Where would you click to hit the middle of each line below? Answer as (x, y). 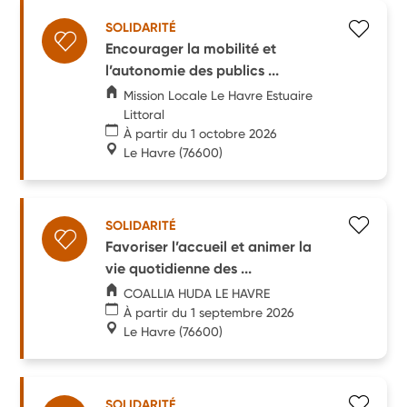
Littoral (144, 114)
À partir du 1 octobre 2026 (201, 133)
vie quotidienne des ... (179, 268)
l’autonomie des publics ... (193, 70)
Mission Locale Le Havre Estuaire (218, 95)
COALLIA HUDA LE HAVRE (197, 293)
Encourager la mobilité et (191, 48)
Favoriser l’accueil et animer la (209, 246)
